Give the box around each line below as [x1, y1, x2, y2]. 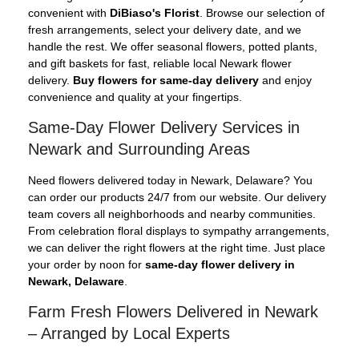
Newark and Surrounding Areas [28, 139, 250, 158]
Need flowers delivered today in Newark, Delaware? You [28, 173, 313, 187]
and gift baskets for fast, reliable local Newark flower [28, 56, 292, 70]
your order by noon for [28, 257, 145, 271]
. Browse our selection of [200, 6, 325, 19]
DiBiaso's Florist [110, 6, 200, 19]
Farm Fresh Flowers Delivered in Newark [28, 302, 318, 321]
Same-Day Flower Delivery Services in [28, 118, 300, 136]
